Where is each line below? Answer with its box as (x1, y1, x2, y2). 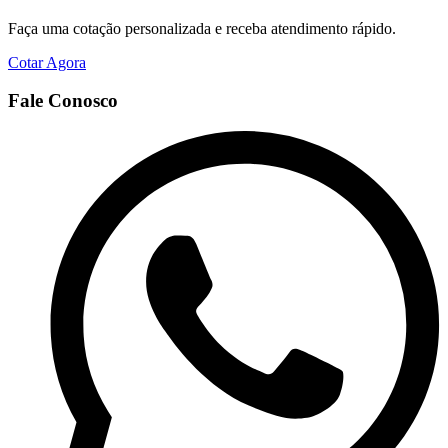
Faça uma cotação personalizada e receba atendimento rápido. (8, 19, 396, 37)
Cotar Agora (8, 53, 86, 71)
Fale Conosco (8, 90, 118, 112)
